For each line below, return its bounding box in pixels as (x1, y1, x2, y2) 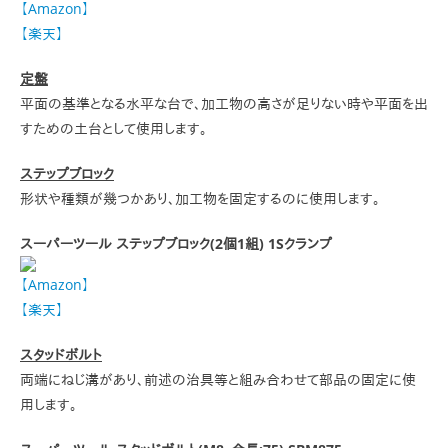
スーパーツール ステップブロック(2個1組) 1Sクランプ (20, 234, 332, 253)
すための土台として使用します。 (20, 119, 207, 138)
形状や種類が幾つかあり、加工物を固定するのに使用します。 (20, 189, 380, 208)
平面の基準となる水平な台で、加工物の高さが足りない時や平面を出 (20, 94, 428, 113)
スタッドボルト (20, 345, 102, 364)
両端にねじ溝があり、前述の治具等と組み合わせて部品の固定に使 (20, 370, 416, 389)
